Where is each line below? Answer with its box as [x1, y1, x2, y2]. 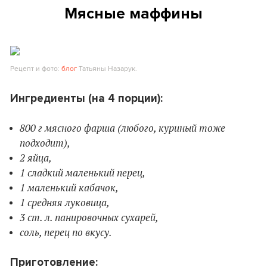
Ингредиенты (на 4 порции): [10, 91, 163, 105]
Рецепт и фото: [10, 63, 61, 73]
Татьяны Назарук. [77, 63, 137, 73]
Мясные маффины [64, 4, 203, 23]
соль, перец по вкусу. [20, 225, 112, 239]
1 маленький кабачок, [20, 181, 119, 194]
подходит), [20, 136, 70, 150]
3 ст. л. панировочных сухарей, [20, 210, 159, 224]
